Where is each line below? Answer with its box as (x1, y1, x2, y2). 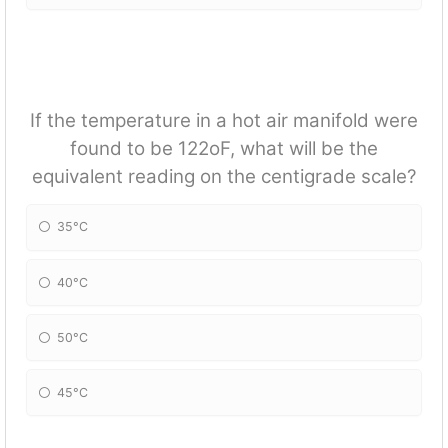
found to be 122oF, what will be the (70, 136, 378, 160)
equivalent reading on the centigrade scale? (31, 164, 417, 188)
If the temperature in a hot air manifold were (30, 108, 418, 132)
